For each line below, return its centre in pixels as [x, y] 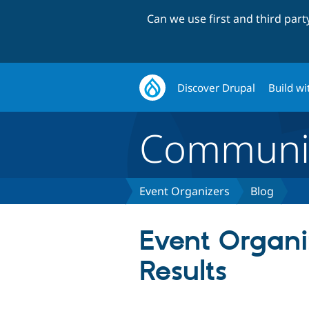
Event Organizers [185, 191]
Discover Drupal [217, 87]
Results [183, 272]
